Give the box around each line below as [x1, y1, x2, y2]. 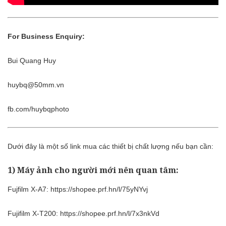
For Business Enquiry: [8, 32, 85, 41]
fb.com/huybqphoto [8, 105, 69, 114]
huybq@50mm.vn [8, 81, 64, 89]
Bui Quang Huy [8, 56, 56, 65]
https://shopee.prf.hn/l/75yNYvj [50, 185, 148, 193]
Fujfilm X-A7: [8, 185, 50, 193]
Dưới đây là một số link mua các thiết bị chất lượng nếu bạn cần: [8, 142, 213, 151]
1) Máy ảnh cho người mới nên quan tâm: [8, 164, 179, 176]
